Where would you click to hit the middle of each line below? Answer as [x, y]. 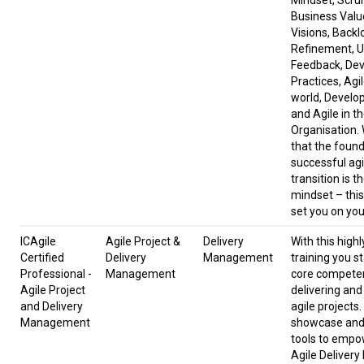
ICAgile [38, 242]
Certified [42, 258]
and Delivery [52, 307]
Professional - [56, 274]
